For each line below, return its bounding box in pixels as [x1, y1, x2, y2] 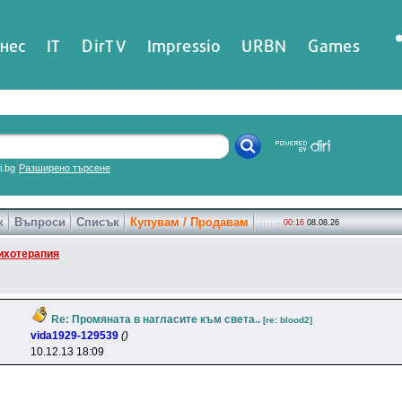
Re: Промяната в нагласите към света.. [51, 313, 260, 326]
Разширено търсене [19, 162, 110, 173]
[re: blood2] [263, 315, 312, 325]
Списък [76, 215, 119, 229]
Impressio [147, 35, 221, 56]
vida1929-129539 [31, 329, 118, 342]
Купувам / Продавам [130, 215, 249, 229]
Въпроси [14, 215, 66, 229]
